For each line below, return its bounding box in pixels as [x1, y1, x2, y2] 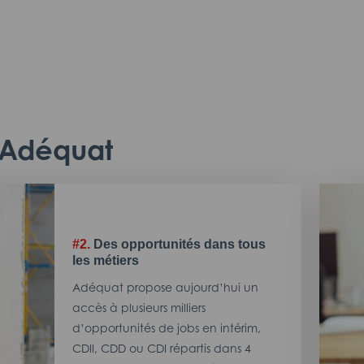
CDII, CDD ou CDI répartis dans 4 [72, 340, 252, 355]
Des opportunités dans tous [93, 237, 266, 251]
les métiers [72, 253, 140, 267]
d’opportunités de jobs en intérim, [72, 320, 262, 335]
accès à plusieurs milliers [72, 300, 206, 314]
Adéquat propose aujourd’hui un [72, 279, 259, 294]
